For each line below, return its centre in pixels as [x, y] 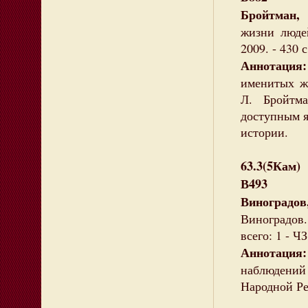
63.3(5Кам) [271, 166]
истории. [264, 132]
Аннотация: [274, 65]
